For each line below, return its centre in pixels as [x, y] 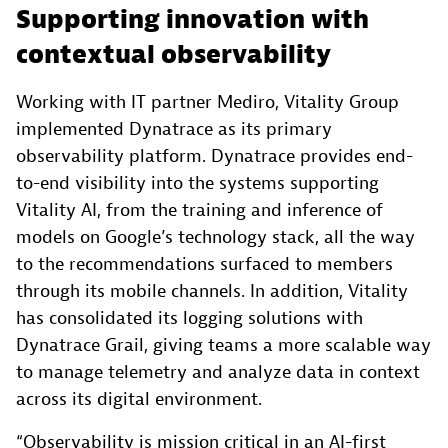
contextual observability [173, 54]
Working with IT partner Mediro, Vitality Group [207, 102]
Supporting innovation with [192, 19]
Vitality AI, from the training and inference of [199, 210]
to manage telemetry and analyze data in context [218, 372]
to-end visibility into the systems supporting [197, 183]
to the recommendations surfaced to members [204, 264]
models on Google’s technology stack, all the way [215, 237]
